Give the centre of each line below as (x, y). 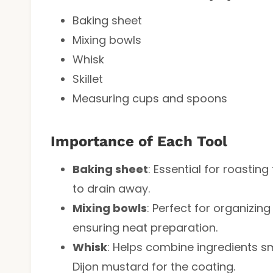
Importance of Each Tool (139, 141)
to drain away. (111, 188)
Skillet (88, 79)
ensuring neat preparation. (145, 227)
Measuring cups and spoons (150, 98)
